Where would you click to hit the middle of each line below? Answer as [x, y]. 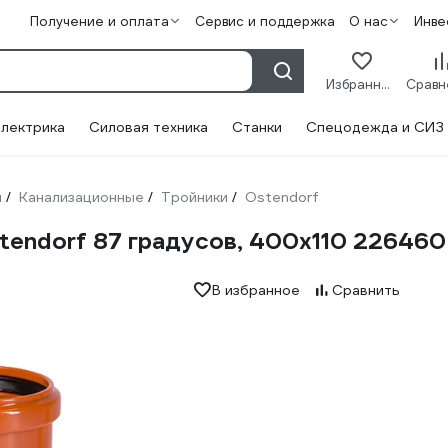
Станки [257, 127]
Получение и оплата [99, 21]
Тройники [194, 197]
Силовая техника [148, 127]
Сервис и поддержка [264, 21]
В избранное [255, 290]
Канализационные [81, 197]
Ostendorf [282, 197]
